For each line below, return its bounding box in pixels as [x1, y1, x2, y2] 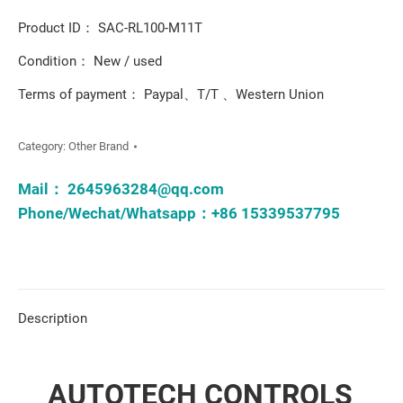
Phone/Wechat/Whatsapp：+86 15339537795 [18, 204, 340, 222]
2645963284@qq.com [67, 180, 224, 198]
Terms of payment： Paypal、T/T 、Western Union [18, 86, 324, 103]
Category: [18, 139, 68, 153]
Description [18, 310, 87, 327]
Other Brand [68, 139, 129, 153]
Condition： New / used [18, 53, 162, 69]
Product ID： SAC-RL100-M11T [18, 20, 202, 36]
